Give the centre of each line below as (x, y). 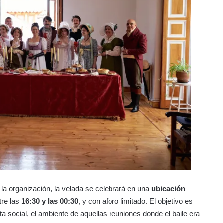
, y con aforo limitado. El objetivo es (135, 201)
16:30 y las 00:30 (50, 201)
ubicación (168, 188)
